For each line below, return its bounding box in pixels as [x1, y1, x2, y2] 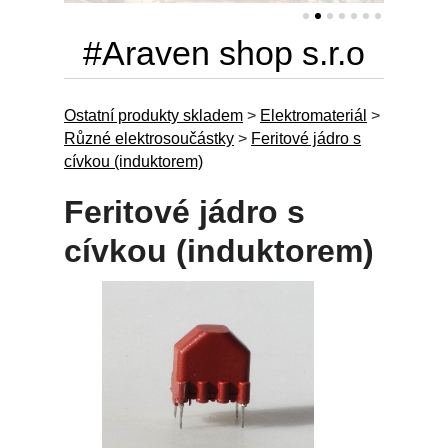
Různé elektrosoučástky [64, 130, 234, 147]
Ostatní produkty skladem [64, 107, 243, 124]
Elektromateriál [260, 107, 367, 124]
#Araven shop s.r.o [83, 34, 365, 72]
